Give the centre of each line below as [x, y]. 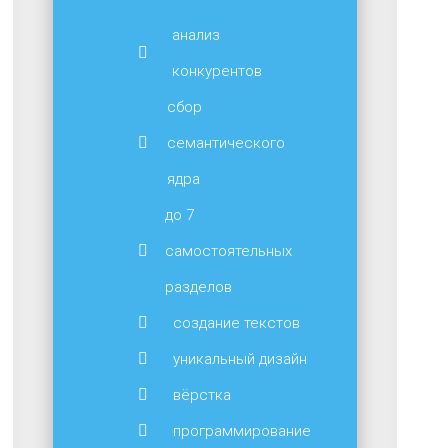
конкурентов [217, 71]
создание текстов [236, 323]
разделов [199, 287]
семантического [226, 143]
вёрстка [201, 395]
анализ [196, 35]
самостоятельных [229, 251]
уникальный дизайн [239, 359]
